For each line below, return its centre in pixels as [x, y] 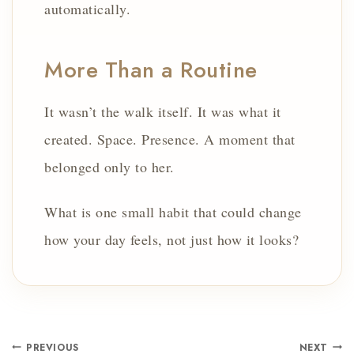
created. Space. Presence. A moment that [170, 139]
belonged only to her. [109, 166]
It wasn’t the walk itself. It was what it [163, 111]
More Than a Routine [151, 70]
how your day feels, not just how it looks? [171, 239]
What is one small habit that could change [173, 211]
